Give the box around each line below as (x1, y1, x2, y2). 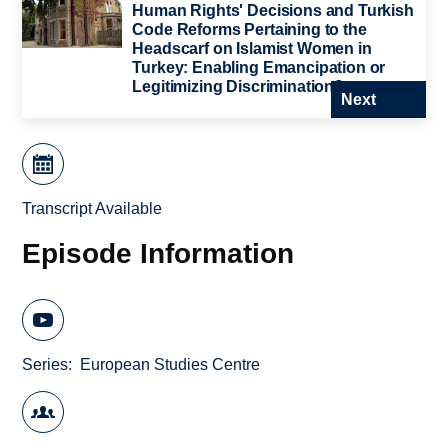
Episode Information (22, 236, 295, 269)
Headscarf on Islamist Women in (132, 39, 372, 57)
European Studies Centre (80, 356, 261, 374)
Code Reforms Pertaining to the (132, 20, 367, 38)
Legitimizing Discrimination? (132, 77, 344, 95)
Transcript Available (22, 200, 163, 218)
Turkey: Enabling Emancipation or (132, 58, 386, 76)
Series (22, 356, 69, 374)
